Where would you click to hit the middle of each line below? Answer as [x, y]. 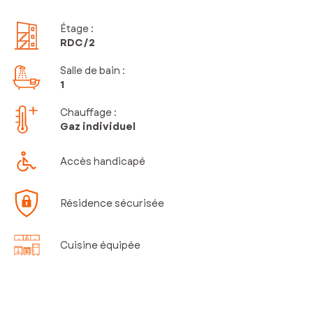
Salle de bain [90, 71]
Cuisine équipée [101, 246]
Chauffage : [89, 113]
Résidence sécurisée [112, 204]
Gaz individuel [98, 127]
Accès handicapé [103, 162]
